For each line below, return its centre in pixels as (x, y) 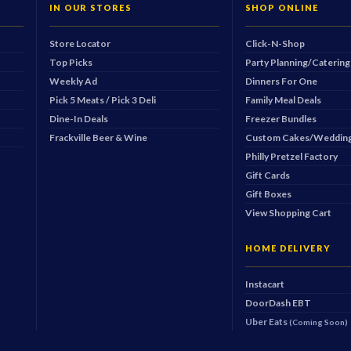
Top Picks (71, 63)
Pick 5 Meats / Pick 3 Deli (103, 100)
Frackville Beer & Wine (99, 138)
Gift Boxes (268, 194)
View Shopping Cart (288, 213)
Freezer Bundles (280, 119)
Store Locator (80, 44)
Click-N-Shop (275, 44)
